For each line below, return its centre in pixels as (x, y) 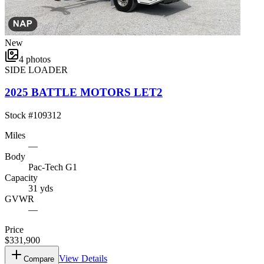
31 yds (41, 188)
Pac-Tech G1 (53, 167)
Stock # (19, 115)
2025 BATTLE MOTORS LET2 (84, 93)
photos (38, 59)
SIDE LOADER (36, 70)
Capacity (21, 177)
